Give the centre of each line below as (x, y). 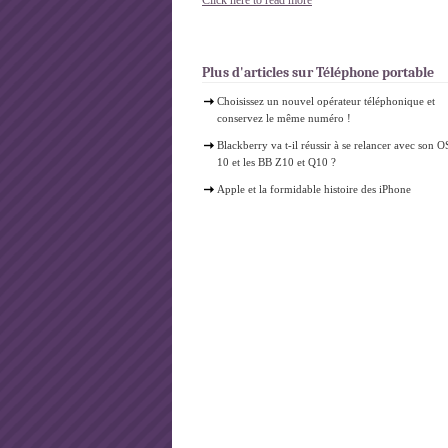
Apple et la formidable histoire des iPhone (314, 189)
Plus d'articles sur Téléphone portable (318, 72)
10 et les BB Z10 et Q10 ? (276, 162)
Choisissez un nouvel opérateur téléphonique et (326, 101)
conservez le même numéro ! (284, 118)
